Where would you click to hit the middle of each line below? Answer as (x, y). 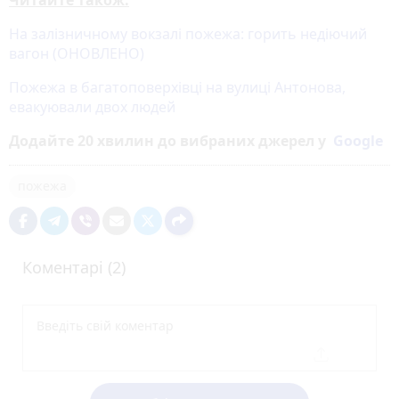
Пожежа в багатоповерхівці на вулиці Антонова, (177, 87)
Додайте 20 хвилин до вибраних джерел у (171, 140)
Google (358, 140)
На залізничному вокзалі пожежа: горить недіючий (188, 33)
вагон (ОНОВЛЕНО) (77, 53)
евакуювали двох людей (92, 106)
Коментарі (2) (74, 267)
